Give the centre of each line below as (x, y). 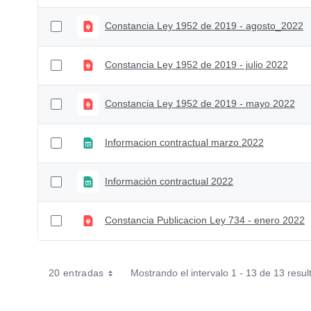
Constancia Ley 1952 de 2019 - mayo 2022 (200, 104)
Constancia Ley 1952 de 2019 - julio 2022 (196, 65)
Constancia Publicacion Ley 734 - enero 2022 (204, 220)
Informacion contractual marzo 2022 (184, 143)
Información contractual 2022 (169, 182)
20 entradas (76, 272)
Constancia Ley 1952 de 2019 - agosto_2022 (204, 26)
